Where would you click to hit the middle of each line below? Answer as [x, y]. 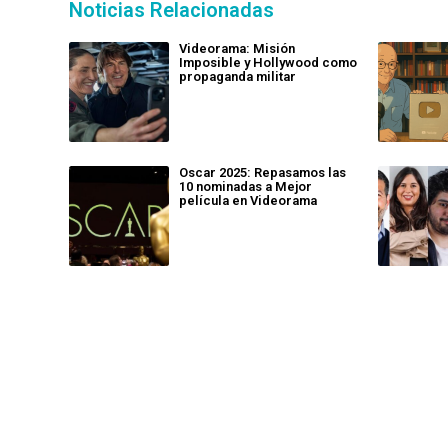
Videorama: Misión [237, 48]
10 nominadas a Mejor [245, 186]
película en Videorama [248, 200]
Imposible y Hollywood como [268, 62]
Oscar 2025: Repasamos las [262, 172]
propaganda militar [237, 76]
